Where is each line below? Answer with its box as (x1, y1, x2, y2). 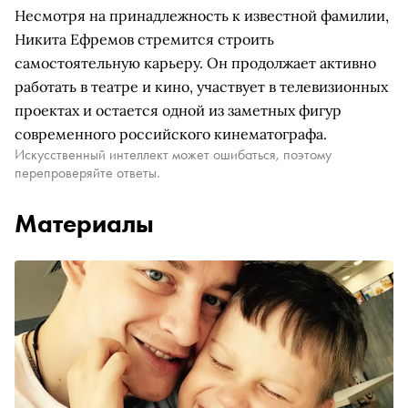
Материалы (15, 208, 154, 240)
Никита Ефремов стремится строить (15, 30, 274, 48)
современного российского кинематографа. (15, 125, 327, 143)
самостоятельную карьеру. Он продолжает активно (15, 54, 376, 72)
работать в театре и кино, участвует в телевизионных (15, 77, 388, 96)
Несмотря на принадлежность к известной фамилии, (15, 6, 389, 25)
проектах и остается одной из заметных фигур (15, 101, 342, 119)
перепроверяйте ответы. (15, 163, 160, 182)
